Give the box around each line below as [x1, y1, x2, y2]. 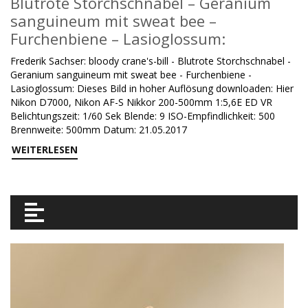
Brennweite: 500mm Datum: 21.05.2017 [10, 123, 187, 136]
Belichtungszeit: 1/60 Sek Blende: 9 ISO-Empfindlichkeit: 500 [10, 109, 275, 122]
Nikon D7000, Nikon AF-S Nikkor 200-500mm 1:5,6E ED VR [10, 96, 272, 109]
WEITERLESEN [12, 143, 78, 156]
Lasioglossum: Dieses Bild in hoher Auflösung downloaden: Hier [10, 82, 294, 95]
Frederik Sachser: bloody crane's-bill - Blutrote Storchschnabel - [10, 54, 291, 67]
